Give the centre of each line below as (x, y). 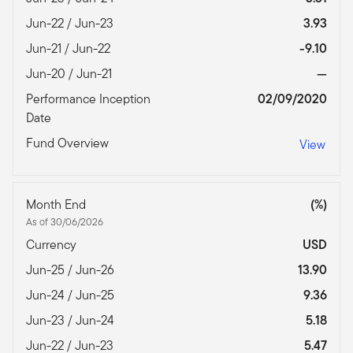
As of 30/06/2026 (65, 222)
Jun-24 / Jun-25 (72, 295)
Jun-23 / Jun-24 (72, 321)
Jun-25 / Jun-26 (72, 270)
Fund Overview (69, 143)
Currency (53, 245)
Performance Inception (88, 99)
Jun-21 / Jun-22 (70, 49)
